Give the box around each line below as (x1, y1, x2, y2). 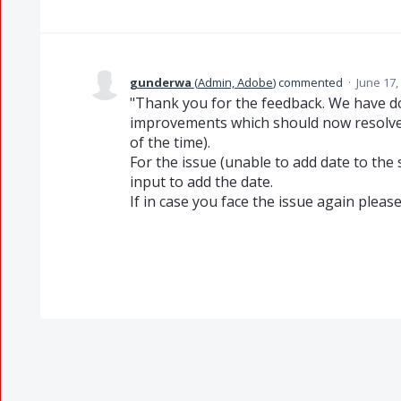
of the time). (129, 132, 210, 152)
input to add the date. (129, 172, 273, 192)
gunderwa (129, 74, 192, 90)
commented (275, 74, 346, 90)
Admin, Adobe (197, 74, 273, 90)
